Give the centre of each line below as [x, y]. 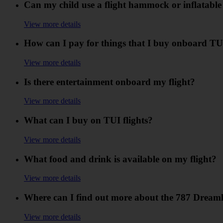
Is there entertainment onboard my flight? [110, 82]
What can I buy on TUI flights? [88, 120]
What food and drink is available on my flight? [120, 159]
